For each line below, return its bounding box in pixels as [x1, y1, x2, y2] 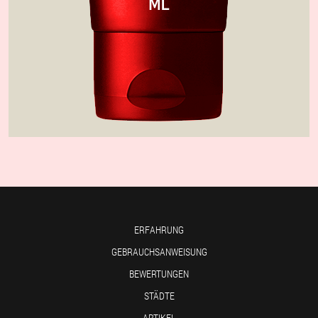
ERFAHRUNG [134, 223, 184, 236]
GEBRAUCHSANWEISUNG [111, 245, 207, 258]
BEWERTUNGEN [129, 267, 189, 280]
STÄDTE [143, 289, 175, 302]
